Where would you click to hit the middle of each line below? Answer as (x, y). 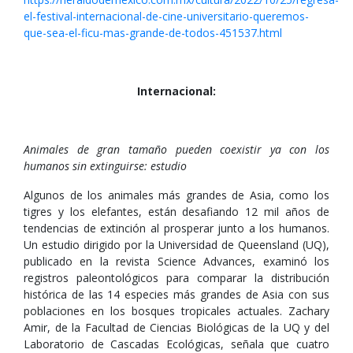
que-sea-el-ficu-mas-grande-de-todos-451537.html (153, 33)
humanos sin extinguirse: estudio (105, 166)
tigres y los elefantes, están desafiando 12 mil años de (176, 212)
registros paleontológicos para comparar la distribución (176, 278)
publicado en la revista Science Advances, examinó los (176, 261)
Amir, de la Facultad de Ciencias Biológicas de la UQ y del (176, 327)
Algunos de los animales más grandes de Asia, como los (176, 195)
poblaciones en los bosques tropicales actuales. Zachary (176, 311)
